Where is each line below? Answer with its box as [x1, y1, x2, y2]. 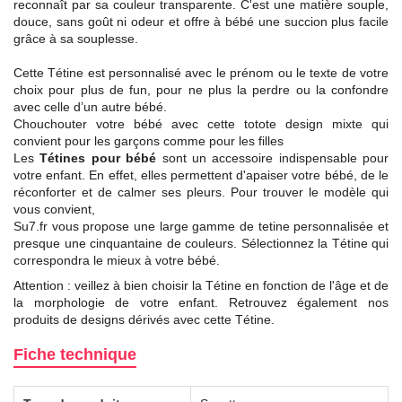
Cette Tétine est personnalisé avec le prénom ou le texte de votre [13, 65, 389, 80]
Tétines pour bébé [39, 150, 157, 165]
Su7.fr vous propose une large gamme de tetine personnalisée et [13, 218, 389, 233]
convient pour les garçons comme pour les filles [13, 133, 287, 148]
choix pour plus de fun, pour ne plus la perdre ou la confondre [13, 82, 389, 97]
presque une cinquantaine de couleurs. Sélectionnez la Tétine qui [13, 235, 389, 250]
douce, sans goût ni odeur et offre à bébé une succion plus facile [13, 13, 389, 29]
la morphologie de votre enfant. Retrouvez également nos [13, 294, 389, 310]
